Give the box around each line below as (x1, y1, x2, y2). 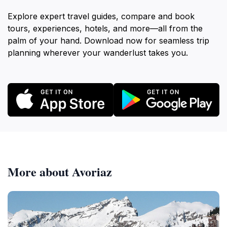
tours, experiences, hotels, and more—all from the (8, 23, 203, 33)
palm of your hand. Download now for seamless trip (8, 35, 209, 46)
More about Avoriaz (8, 162, 112, 180)
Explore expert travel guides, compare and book (8, 11, 195, 21)
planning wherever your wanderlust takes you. (8, 48, 188, 58)
